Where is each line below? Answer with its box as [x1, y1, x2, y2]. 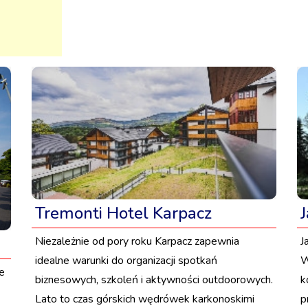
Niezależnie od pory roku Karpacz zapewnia [34, 234, 239, 250]
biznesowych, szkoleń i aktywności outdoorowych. [34, 272, 273, 288]
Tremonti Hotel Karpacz [34, 202, 212, 225]
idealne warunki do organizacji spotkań [34, 253, 217, 269]
